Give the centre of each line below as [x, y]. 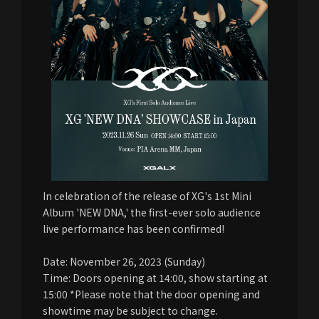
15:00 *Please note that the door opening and [151, 294]
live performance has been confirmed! [134, 229]
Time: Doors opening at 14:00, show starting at [155, 278]
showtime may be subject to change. [130, 310]
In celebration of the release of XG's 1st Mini [147, 196]
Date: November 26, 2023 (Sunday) [124, 261]
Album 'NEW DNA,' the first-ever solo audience [152, 212]
